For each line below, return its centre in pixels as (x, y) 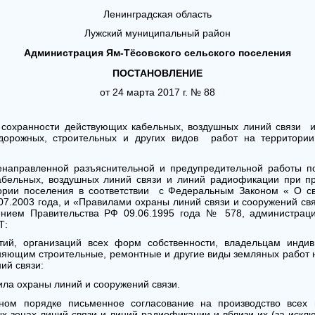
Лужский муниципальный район (157, 33)
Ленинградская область (157, 14)
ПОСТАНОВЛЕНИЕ (157, 73)
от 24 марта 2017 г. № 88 (157, 92)
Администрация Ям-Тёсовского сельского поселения (157, 53)
